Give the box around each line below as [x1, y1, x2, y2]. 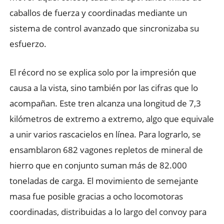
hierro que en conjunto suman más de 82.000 [9, 159, 187, 171]
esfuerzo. [9, 38, 46, 50]
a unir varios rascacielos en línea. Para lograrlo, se [9, 128, 201, 140]
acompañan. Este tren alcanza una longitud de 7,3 [9, 97, 201, 109]
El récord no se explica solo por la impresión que [9, 66, 196, 78]
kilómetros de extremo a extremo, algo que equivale [9, 113, 214, 125]
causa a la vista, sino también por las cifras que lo [9, 82, 198, 94]
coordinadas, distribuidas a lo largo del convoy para [9, 206, 206, 218]
